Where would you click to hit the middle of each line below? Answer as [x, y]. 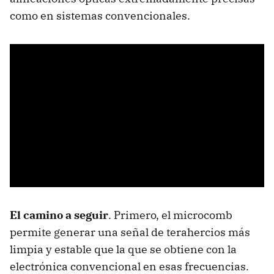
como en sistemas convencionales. [100, 16]
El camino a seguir [59, 215]
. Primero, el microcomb [170, 215]
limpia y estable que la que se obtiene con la [123, 250]
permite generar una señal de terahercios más [130, 232]
